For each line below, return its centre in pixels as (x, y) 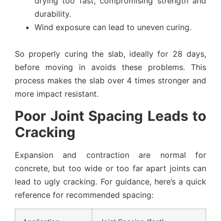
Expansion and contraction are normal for (110, 155)
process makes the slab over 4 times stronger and (110, 81)
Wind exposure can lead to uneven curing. (113, 27)
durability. (53, 14)
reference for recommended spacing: (84, 195)
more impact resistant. (57, 94)
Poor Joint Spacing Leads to (110, 116)
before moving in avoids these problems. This (110, 67)
